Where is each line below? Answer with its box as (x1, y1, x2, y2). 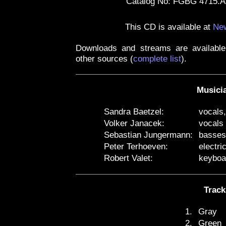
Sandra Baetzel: (104, 107, 164, 117)
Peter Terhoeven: (104, 142, 168, 151)
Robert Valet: (104, 153, 153, 163)
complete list (133, 54, 181, 64)
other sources (76, 54, 128, 64)
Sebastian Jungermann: (104, 130, 193, 140)
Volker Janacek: (104, 119, 164, 128)
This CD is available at (125, 22, 213, 32)
